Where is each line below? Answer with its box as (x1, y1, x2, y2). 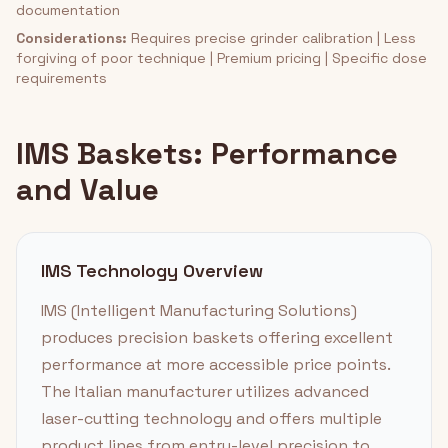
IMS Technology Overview (41, 259, 263, 282)
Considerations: (16, 29, 127, 47)
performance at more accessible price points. (41, 354, 390, 375)
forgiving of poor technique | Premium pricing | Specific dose (16, 49, 427, 67)
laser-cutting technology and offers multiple (41, 408, 382, 429)
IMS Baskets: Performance (16, 134, 398, 173)
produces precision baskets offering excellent (41, 327, 393, 348)
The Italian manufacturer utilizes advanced (41, 381, 369, 402)
